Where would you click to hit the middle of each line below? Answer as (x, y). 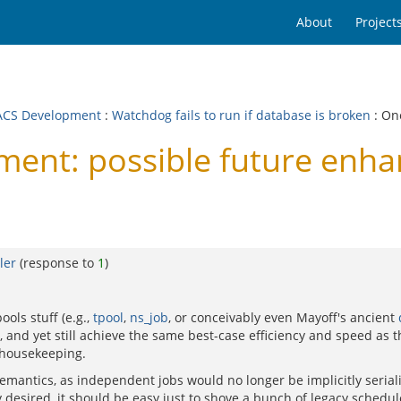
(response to (59, 263)
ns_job (149, 317)
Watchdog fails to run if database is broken (241, 115)
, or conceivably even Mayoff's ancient (283, 317)
